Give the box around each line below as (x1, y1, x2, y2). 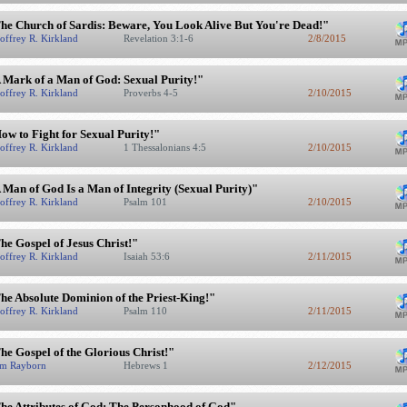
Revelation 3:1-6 (123, 33, 196, 44)
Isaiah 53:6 (123, 251, 173, 262)
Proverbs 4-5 (123, 87, 181, 98)
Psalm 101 (123, 196, 170, 207)
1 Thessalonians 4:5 (123, 142, 209, 153)
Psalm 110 (123, 305, 170, 316)
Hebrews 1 (123, 360, 171, 371)
